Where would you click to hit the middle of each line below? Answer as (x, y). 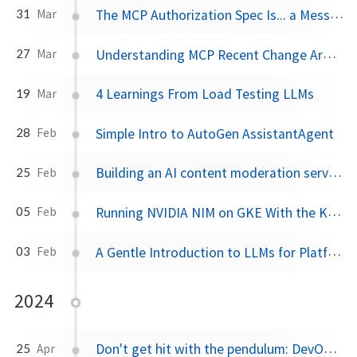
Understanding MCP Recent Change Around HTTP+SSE (210, 55)
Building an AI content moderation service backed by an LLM (212, 173)
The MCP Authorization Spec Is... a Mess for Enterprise (213, 15)
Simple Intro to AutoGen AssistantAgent (215, 133)
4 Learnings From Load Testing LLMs (205, 94)
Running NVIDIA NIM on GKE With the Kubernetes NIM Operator (212, 212)
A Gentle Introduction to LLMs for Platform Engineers (212, 252)
